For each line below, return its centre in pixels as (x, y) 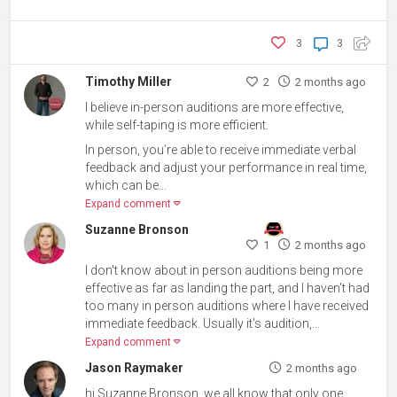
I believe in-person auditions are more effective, (215, 107)
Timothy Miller (129, 81)
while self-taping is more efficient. (177, 125)
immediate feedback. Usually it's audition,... (203, 323)
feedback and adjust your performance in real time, (226, 167)
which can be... (126, 185)
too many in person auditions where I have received (227, 305)
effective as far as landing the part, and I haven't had (228, 288)
